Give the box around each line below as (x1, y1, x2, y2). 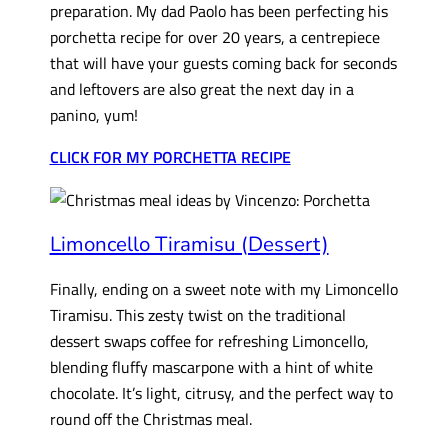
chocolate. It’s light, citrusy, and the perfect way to (49, 379, 393, 405)
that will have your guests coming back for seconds (49, 49, 397, 75)
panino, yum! (49, 101, 138, 127)
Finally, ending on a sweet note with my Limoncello (49, 275, 398, 301)
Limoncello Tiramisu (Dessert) (49, 230, 329, 259)
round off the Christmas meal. (49, 405, 252, 431)
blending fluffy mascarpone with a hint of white (49, 353, 373, 379)
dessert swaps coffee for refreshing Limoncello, (49, 327, 369, 353)
